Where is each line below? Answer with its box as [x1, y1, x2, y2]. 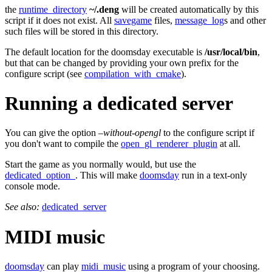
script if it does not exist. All [5, 15, 114, 25]
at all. [217, 138, 240, 149]
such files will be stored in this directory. [5, 25, 158, 36]
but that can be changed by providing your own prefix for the [5, 57, 239, 68]
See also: [5, 202, 39, 212]
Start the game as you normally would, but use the [5, 159, 196, 170]
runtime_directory [19, 4, 87, 15]
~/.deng [89, 4, 119, 15]
